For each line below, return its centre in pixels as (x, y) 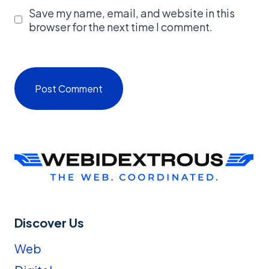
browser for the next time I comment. (120, 26)
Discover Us (49, 222)
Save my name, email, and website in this (131, 13)
